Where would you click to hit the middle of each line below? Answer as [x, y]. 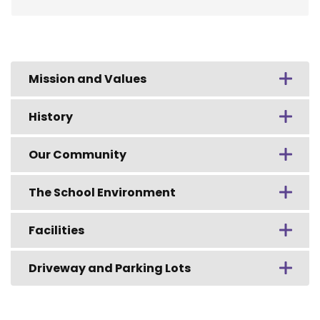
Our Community [77, 155]
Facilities [56, 231]
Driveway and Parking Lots [110, 269]
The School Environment [102, 193]
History [51, 117]
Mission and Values [87, 79]
